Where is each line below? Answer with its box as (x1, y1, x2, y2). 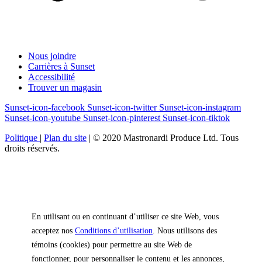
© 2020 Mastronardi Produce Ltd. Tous (93, 133, 239, 143)
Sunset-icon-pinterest (83, 113, 160, 123)
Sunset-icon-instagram (159, 102, 241, 113)
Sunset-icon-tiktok (163, 113, 230, 123)
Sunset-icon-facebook (5, 102, 85, 113)
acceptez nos (32, 226, 75, 236)
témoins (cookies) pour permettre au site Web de (32, 240, 192, 250)
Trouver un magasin (28, 82, 102, 93)
